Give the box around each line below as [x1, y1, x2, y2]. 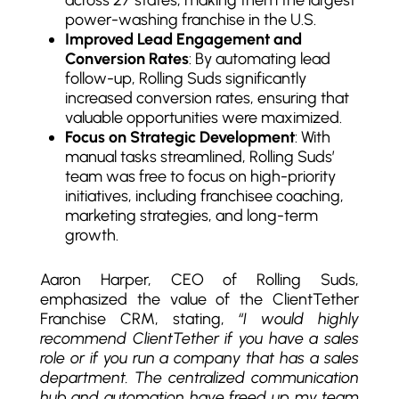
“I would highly [238, 308, 360, 329]
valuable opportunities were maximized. [64, 107, 342, 127]
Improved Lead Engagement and [64, 28, 302, 49]
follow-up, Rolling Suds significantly [64, 68, 306, 88]
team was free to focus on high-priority [64, 166, 336, 186]
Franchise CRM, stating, [39, 308, 239, 329]
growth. [64, 224, 118, 245]
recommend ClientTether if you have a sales [39, 328, 360, 348]
